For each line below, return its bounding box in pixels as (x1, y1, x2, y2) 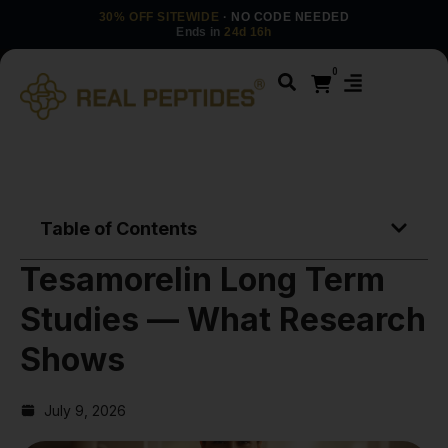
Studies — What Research (20, 299, 426, 339)
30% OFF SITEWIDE (98, 10, 220, 24)
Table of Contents (40, 217, 197, 239)
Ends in (176, 26, 225, 38)
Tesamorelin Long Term (20, 259, 385, 299)
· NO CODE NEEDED (219, 10, 350, 24)
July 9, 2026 (44, 401, 126, 419)
